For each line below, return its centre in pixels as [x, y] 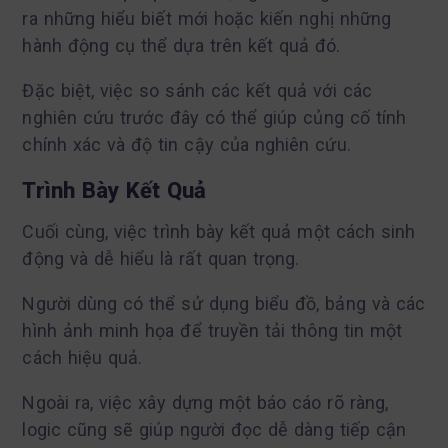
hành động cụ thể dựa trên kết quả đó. [181, 45]
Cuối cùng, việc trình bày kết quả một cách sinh [219, 231]
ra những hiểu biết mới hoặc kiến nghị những [207, 18]
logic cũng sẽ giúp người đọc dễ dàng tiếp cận [214, 429]
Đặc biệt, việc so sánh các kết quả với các [197, 90]
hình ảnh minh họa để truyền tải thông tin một [212, 330]
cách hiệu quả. [82, 357]
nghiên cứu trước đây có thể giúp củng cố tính [214, 117]
